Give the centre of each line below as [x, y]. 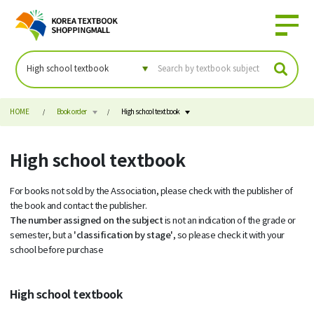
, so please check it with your [228, 235]
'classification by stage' [123, 235]
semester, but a [42, 235]
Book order [71, 112]
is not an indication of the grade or [230, 221]
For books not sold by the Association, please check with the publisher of [151, 191]
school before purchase [57, 250]
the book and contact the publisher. [78, 206]
